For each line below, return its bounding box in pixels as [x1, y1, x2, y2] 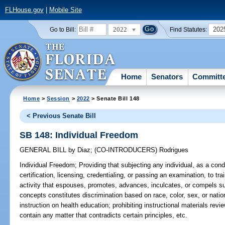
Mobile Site [49, 6, 82, 14]
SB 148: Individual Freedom [20, 130, 139, 140]
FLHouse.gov [5, 6, 44, 14]
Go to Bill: [49, 26, 76, 33]
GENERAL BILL [20, 146, 69, 154]
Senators [151, 72, 183, 81]
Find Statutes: [170, 26, 207, 33]
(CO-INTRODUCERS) [94, 146, 160, 154]
